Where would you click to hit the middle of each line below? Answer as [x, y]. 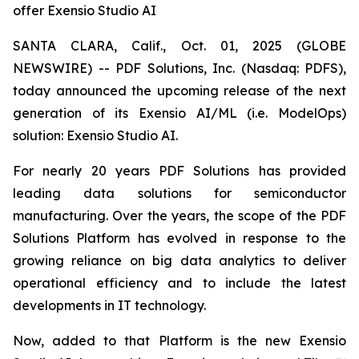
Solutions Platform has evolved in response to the [179, 238]
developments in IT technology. [109, 305]
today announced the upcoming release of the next [179, 91]
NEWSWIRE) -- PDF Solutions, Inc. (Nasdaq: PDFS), [179, 68]
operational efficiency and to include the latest [179, 283]
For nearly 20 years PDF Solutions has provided [179, 171]
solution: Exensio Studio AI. [95, 135]
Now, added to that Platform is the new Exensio [179, 341]
